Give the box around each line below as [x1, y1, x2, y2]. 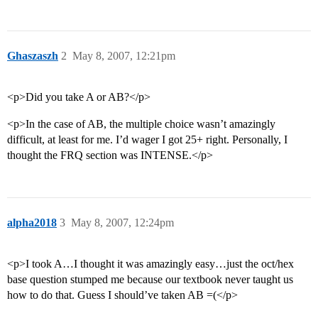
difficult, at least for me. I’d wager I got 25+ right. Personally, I [7, 133, 287, 146]
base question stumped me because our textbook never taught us [7, 273, 293, 286]
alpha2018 [7, 216, 57, 229]
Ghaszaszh [7, 50, 58, 62]
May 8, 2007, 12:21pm [72, 50, 175, 62]
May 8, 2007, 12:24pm [71, 216, 174, 229]
